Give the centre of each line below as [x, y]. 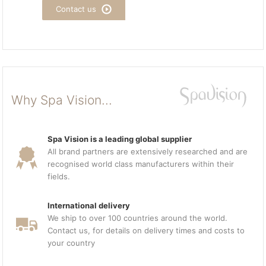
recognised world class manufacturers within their [141, 164]
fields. [59, 176]
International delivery [89, 205]
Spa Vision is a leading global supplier [120, 139]
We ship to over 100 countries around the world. [138, 218]
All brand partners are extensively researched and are [148, 151]
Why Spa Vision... [61, 100]
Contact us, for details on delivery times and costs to [146, 230]
